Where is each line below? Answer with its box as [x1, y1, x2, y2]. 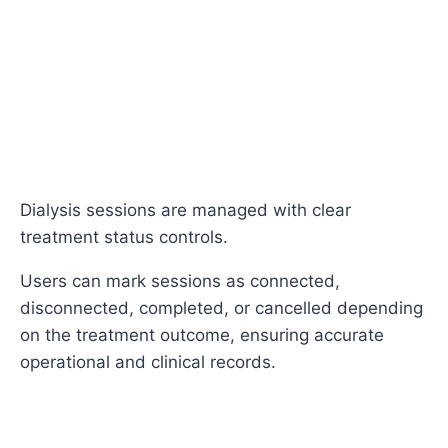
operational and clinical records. [20, 352, 276, 373]
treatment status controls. [20, 227, 228, 248]
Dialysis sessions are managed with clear [20, 200, 351, 221]
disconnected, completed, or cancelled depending [20, 298, 423, 319]
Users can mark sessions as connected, [20, 271, 340, 292]
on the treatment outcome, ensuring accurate [20, 325, 384, 346]
